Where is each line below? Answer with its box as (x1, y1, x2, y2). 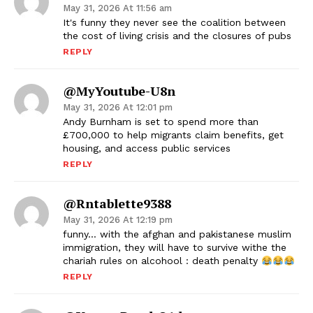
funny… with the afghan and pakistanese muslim (63, 228, 291, 240)
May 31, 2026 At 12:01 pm (63, 102, 173, 113)
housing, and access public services (63, 143, 231, 154)
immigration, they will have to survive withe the (63, 242, 286, 254)
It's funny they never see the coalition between (63, 17, 286, 29)
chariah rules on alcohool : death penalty (63, 255, 261, 267)
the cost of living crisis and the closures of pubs (63, 30, 291, 42)
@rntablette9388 (63, 195, 171, 212)
